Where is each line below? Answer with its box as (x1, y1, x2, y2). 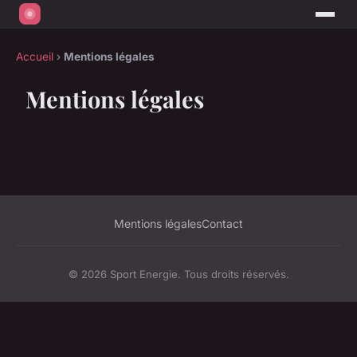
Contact (202, 217, 243, 231)
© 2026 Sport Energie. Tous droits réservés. (68, 268, 289, 281)
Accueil (16, 50, 53, 64)
